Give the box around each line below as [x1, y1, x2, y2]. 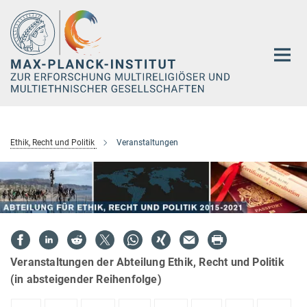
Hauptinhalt [3, 6, 60, 19]
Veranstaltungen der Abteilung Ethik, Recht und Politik [10, 255, 284, 269]
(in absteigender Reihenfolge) [10, 272, 162, 286]
